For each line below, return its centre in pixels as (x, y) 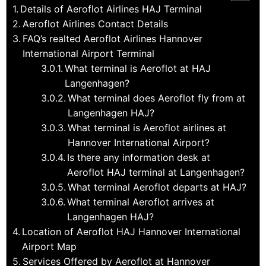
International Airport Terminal (89, 53)
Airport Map (50, 246)
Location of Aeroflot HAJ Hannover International (132, 231)
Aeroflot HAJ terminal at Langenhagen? (156, 172)
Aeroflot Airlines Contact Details (96, 23)
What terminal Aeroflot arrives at (141, 202)
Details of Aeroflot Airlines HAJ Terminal (111, 9)
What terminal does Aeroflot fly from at (157, 98)
